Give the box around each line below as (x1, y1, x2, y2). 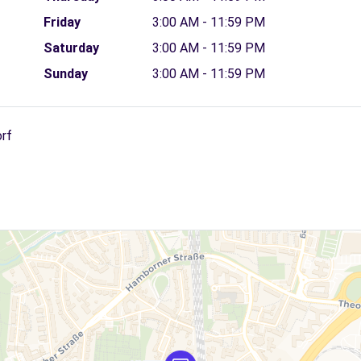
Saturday (43, 40, 99, 56)
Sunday (43, 66, 88, 81)
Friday (43, 15, 81, 30)
